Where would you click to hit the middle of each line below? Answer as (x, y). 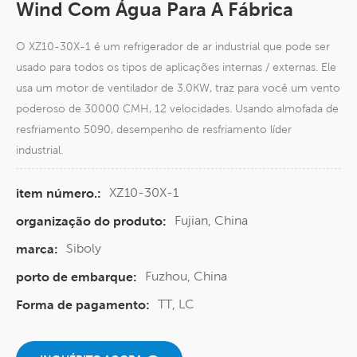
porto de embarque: (76, 277)
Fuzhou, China (186, 277)
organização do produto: (91, 222)
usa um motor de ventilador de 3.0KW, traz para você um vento (178, 88)
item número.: (59, 194)
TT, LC (176, 304)
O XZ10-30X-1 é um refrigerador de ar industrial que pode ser (173, 47)
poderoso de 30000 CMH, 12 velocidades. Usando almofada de (177, 109)
